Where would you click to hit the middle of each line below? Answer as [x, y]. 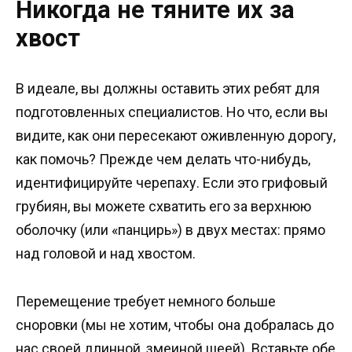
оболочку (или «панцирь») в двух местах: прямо [170, 230]
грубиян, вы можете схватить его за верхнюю [163, 207]
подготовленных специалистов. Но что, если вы [172, 112]
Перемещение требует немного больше [146, 301]
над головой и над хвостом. [106, 254]
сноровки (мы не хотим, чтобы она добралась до [175, 324]
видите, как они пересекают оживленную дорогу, [176, 136]
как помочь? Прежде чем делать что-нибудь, [163, 159]
